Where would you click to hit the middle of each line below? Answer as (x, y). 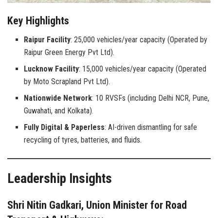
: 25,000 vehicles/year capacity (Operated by (139, 39)
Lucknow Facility (52, 69)
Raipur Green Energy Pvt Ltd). (69, 52)
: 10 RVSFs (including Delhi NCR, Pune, (151, 98)
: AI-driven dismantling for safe (151, 127)
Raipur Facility (47, 39)
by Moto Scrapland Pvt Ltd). (67, 81)
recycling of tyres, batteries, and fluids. (83, 140)
